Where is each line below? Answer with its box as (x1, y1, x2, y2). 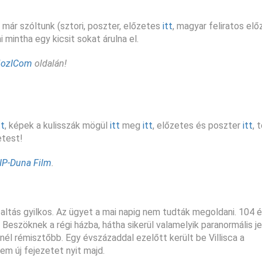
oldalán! (32, 57, 67, 69)
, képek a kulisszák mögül (5, 119, 110, 131)
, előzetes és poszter (153, 119, 243, 131)
